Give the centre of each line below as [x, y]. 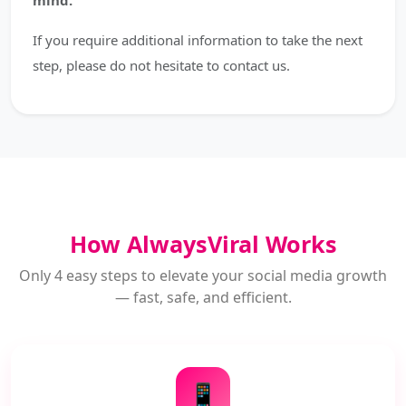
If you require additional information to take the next [198, 40]
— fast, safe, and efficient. [203, 297]
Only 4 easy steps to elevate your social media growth [203, 275]
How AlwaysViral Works [203, 244]
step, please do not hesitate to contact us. [161, 65]
